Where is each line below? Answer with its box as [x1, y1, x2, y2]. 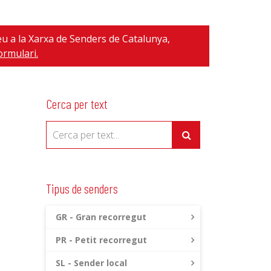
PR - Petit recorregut [56, 234, 147, 246]
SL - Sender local [56, 257, 127, 269]
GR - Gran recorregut [56, 211, 146, 223]
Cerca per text [46, 96, 108, 111]
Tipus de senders [46, 180, 118, 196]
